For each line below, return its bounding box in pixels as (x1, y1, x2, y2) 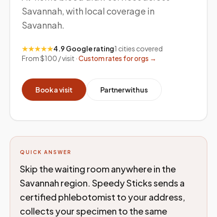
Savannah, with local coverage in (22, 5, 155, 16)
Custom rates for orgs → (78, 54, 156, 62)
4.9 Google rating (53, 44, 114, 53)
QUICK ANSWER (20, 149, 72, 155)
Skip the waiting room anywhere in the (20, 163, 176, 174)
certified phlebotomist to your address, (20, 191, 185, 202)
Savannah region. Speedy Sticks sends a (20, 177, 185, 188)
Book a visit (35, 85, 73, 94)
